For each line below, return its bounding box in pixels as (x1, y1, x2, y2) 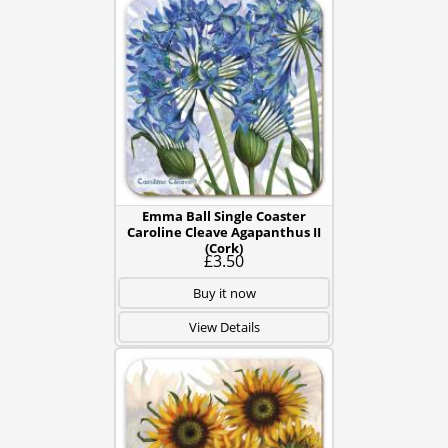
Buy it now (192, 284, 256, 302)
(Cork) (205, 239, 243, 257)
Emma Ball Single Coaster (142, 207, 306, 225)
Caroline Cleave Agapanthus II (127, 223, 321, 241)
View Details (188, 318, 260, 336)
